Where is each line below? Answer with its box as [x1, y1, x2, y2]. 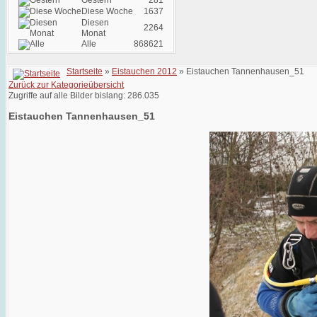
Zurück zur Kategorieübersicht [8, 80, 124, 90]
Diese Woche [81, 6, 133, 16]
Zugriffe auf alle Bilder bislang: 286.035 [8, 91, 159, 100]
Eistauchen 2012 [112, 67, 177, 76]
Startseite [67, 67, 103, 76]
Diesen [81, 18, 109, 28]
